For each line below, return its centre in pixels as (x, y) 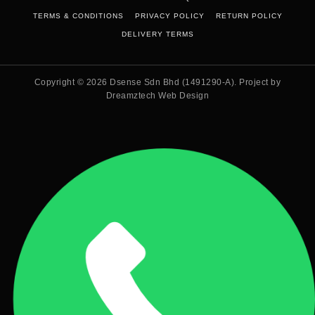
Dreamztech (131, 95)
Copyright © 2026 (72, 82)
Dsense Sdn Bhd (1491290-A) (172, 82)
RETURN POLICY (249, 15)
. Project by (258, 82)
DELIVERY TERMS (157, 34)
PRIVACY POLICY (169, 15)
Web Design (182, 95)
